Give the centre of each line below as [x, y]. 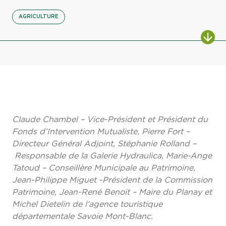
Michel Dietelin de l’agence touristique [87, 204]
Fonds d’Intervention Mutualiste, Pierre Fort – [101, 131]
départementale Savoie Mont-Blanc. [82, 216]
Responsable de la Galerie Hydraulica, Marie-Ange [112, 156]
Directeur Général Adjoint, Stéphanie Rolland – [104, 144]
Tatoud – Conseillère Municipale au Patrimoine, [104, 168]
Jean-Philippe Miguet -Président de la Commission [112, 180]
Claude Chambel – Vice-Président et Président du [110, 119]
